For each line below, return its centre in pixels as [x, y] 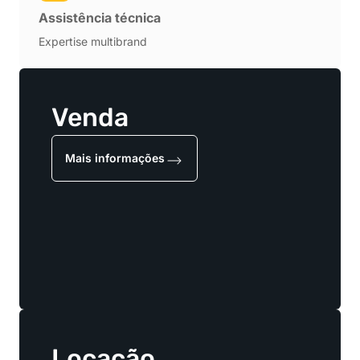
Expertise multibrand [93, 42]
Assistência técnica [100, 18]
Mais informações [115, 158]
